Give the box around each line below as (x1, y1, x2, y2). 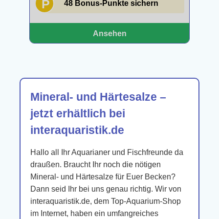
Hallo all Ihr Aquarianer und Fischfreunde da (30, 148, 183, 156)
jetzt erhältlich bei (30, 107, 125, 120)
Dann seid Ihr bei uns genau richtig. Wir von (30, 185, 181, 193)
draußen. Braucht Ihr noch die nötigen (30, 160, 161, 169)
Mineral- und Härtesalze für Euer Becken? (30, 173, 175, 181)
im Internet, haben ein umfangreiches (30, 209, 158, 218)
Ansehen (92, 29, 127, 38)
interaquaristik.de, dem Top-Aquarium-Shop (30, 197, 181, 205)
